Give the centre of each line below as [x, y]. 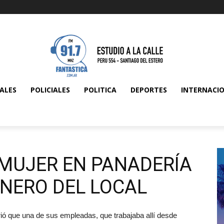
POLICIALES [50, 90]
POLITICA [100, 90]
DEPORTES [149, 90]
